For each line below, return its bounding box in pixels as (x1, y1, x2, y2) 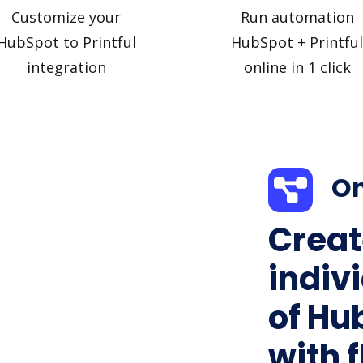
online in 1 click (243, 57, 351, 77)
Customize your (11, 6, 121, 27)
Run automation (240, 6, 354, 27)
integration (26, 57, 106, 77)
